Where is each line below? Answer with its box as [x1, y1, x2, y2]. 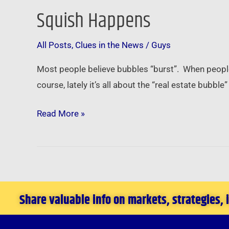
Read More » [37, 108, 85, 119]
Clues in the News [75, 39, 144, 50]
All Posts [37, 39, 72, 50]
